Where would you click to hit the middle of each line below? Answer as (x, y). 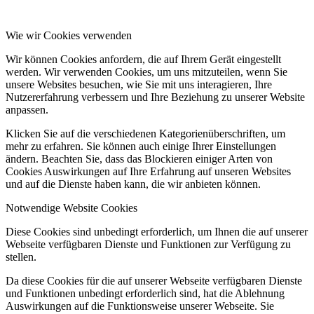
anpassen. (27, 109)
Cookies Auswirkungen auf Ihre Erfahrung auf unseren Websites (148, 171)
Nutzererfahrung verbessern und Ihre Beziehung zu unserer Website (155, 97)
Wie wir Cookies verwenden (69, 35)
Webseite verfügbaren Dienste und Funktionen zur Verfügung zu (148, 244)
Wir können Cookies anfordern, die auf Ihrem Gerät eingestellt (143, 59)
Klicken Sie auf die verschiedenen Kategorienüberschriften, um (145, 133)
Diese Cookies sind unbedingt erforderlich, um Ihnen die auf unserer (157, 231)
